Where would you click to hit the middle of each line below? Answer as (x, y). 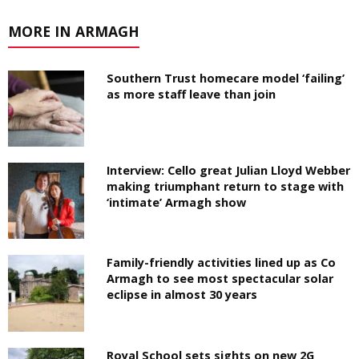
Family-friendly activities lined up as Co (222, 263)
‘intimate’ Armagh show (177, 203)
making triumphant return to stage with (226, 187)
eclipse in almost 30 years (182, 295)
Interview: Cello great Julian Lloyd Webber (229, 171)
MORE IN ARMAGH (74, 32)
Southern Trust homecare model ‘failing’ (226, 79)
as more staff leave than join (192, 95)
